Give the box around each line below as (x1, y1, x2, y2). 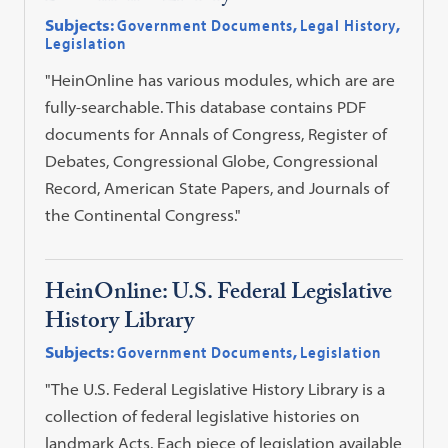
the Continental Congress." (45, 204, 242, 225)
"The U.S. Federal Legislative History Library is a (45, 378, 386, 399)
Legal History (300, 14, 397, 35)
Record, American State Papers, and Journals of (45, 177, 390, 198)
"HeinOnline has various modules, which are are (45, 69, 396, 90)
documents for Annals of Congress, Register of (45, 123, 388, 144)
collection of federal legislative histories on (45, 405, 361, 426)
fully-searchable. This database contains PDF (45, 96, 368, 117)
